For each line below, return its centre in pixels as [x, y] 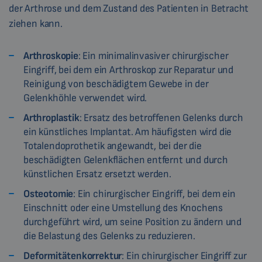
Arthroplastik [51, 118]
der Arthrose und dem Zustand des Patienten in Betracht [129, 8]
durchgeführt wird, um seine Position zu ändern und [133, 222]
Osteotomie [49, 194]
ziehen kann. [36, 23]
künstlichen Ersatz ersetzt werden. [97, 174]
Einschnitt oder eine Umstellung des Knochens [123, 208]
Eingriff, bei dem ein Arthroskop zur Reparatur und [129, 70]
